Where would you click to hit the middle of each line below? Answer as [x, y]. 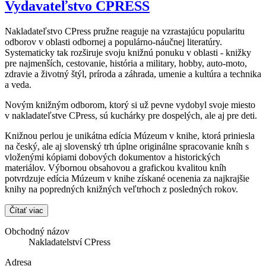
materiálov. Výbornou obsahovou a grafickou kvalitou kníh [115, 167]
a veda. [18, 84]
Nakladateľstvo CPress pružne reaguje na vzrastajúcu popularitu [125, 31]
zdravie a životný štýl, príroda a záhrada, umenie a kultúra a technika [133, 74]
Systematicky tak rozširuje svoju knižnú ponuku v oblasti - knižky [128, 52]
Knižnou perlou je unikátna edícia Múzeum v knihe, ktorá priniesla [130, 135]
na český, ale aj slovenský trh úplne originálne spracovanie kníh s [127, 146]
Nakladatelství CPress [69, 242]
